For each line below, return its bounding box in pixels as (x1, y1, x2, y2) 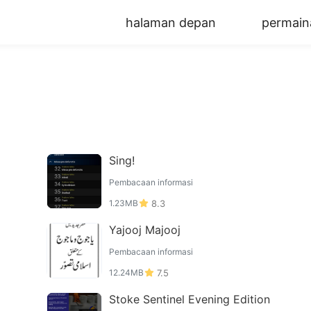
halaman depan (126, 15, 216, 30)
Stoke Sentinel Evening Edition (108, 292, 270, 306)
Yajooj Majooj (108, 223, 180, 237)
